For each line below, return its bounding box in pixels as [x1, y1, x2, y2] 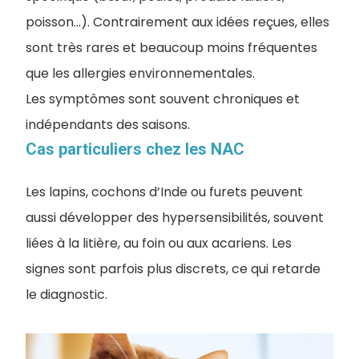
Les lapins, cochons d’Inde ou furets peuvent [26, 183, 303, 201]
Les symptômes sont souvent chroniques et [26, 90, 300, 108]
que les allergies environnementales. [26, 64, 255, 83]
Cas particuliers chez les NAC [26, 139, 244, 159]
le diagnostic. [26, 285, 107, 304]
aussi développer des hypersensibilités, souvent [26, 208, 324, 227]
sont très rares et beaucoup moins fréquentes [26, 38, 317, 57]
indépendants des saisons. [26, 115, 190, 134]
